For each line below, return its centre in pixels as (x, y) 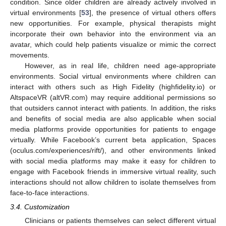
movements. (30, 55)
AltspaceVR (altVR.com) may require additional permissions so (113, 98)
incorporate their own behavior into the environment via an (113, 34)
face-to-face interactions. (50, 193)
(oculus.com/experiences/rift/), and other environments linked (113, 151)
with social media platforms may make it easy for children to (113, 161)
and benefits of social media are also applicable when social (113, 119)
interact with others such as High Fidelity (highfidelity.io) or (113, 87)
